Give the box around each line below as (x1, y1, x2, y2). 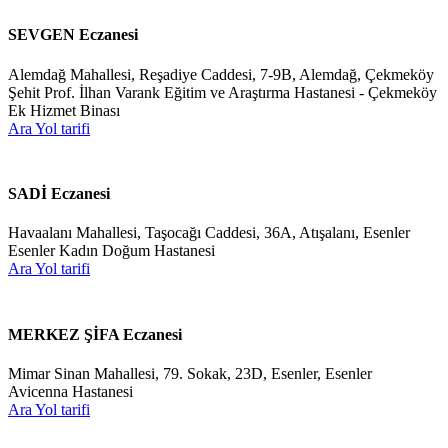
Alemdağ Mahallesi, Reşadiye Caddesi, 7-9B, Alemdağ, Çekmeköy (8, 65, 434, 83)
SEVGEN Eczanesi (8, 26, 138, 44)
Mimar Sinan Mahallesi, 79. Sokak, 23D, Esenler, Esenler (8, 364, 372, 382)
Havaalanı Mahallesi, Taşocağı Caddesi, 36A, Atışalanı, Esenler (8, 224, 410, 242)
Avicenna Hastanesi (8, 382, 133, 400)
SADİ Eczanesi (8, 185, 110, 203)
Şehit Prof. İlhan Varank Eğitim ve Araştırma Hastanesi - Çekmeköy (8, 83, 437, 101)
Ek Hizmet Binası (8, 101, 120, 119)
